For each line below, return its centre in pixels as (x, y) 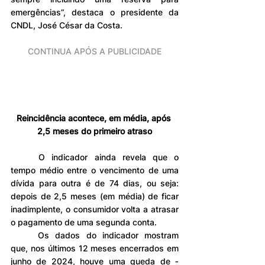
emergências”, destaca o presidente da (95, 12)
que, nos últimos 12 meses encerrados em (95, 248)
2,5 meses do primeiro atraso (95, 131)
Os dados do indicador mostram (25, 235)
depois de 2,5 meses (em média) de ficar (95, 196)
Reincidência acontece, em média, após (95, 118)
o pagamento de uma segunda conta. (84, 222)
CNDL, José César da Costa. (67, 25)
